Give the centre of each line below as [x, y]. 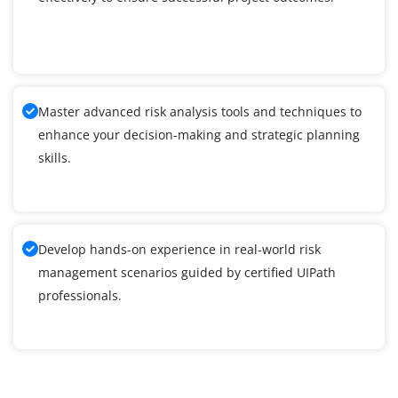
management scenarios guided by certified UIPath [187, 273]
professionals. [80, 296]
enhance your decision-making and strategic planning [199, 135]
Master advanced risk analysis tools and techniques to [200, 112]
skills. [55, 158]
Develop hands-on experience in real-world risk [179, 250]
